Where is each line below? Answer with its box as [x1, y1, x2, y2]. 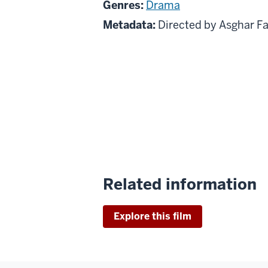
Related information [103, 173, 257, 194]
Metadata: [103, 18, 156, 32]
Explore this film [114, 209, 191, 223]
